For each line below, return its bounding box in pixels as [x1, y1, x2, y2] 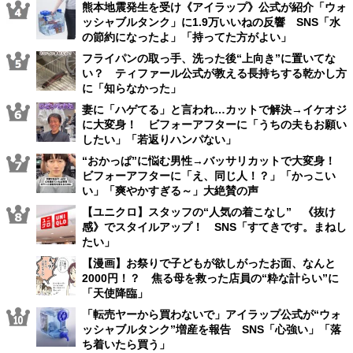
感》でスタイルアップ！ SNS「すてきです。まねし [82, 221, 347, 233]
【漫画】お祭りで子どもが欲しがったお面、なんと [82, 257, 336, 269]
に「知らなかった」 [82, 82, 181, 95]
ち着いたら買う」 [82, 338, 170, 351]
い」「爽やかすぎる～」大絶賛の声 [82, 184, 258, 197]
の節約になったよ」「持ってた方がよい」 [82, 31, 292, 43]
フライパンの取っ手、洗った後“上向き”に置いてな [82, 52, 336, 65]
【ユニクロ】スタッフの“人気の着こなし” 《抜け [82, 206, 336, 218]
